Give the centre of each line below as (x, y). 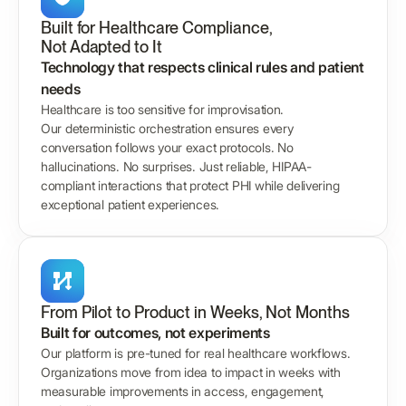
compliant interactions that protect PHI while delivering (190, 186)
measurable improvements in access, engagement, (183, 391)
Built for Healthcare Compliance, (157, 28)
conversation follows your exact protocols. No (167, 148)
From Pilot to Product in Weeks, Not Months (195, 313)
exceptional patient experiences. (130, 205)
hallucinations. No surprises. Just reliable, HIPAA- (176, 167)
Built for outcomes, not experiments (155, 333)
